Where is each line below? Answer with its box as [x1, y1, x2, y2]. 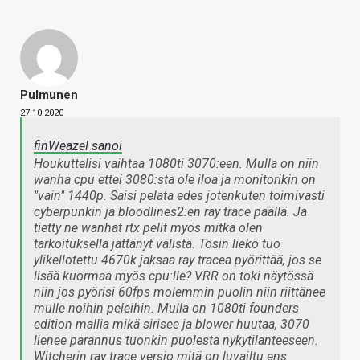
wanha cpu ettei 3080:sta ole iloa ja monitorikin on [34, 172, 316, 188]
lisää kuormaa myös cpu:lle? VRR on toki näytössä [34, 268, 313, 284]
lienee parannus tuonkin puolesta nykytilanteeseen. [34, 333, 318, 349]
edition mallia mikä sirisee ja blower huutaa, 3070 [34, 317, 309, 333]
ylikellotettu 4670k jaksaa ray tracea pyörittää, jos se [34, 252, 321, 268]
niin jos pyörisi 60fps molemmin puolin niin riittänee [34, 284, 325, 301]
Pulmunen [20, 88, 78, 103]
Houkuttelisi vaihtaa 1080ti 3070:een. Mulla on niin [34, 156, 319, 172]
